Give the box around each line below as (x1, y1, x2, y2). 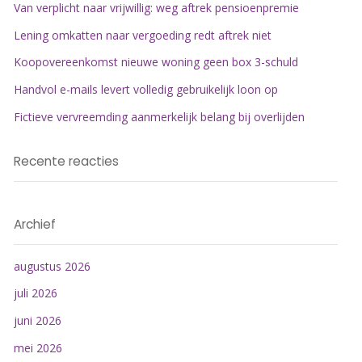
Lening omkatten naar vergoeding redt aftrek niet (13, 27, 271, 43)
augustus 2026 (13, 258, 90, 274)
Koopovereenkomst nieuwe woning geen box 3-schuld (13, 54, 298, 70)
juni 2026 (13, 313, 61, 329)
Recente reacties (13, 152, 119, 170)
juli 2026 (13, 285, 57, 301)
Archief (13, 215, 56, 233)
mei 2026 (13, 339, 62, 356)
